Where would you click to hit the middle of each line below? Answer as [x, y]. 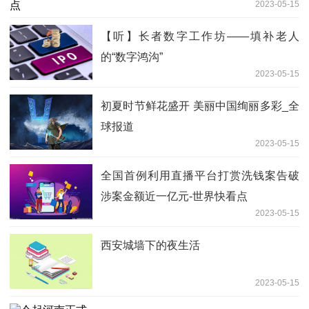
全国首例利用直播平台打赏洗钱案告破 [200, 175]
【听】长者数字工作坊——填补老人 [200, 36]
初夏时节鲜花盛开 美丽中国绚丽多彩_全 [200, 106]
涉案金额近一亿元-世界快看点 [174, 196]
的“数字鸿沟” [132, 57]
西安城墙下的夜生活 [150, 245]
